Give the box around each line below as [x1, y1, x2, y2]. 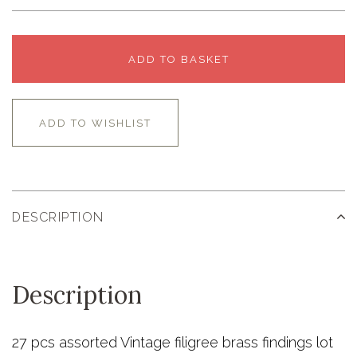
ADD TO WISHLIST [39, 117, 151, 130]
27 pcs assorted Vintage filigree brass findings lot [12, 333, 337, 351]
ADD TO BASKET [127, 53, 229, 66]
